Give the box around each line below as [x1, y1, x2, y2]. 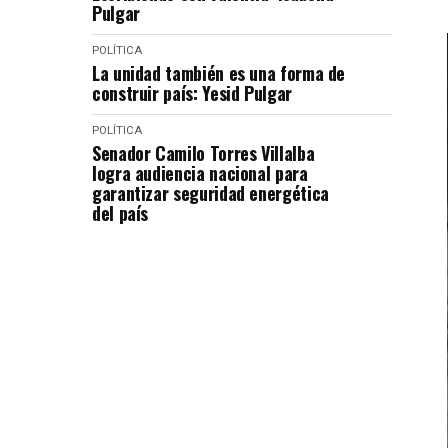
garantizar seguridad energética [92, 180, 329, 206]
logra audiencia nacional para [92, 160, 308, 186]
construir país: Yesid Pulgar [92, 80, 292, 106]
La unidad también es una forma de [92, 60, 346, 86]
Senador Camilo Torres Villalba [92, 140, 315, 166]
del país [92, 200, 149, 226]
